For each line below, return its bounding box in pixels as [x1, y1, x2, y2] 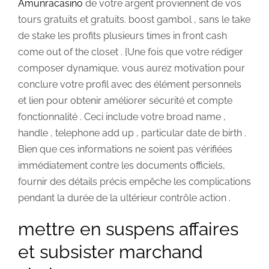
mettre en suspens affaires [18, 218, 238, 240]
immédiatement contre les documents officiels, [18, 159, 225, 171]
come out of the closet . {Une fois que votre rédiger [18, 46, 243, 58]
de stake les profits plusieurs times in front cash [18, 29, 227, 41]
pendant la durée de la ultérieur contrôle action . [18, 192, 231, 204]
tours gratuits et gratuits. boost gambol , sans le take [18, 13, 250, 25]
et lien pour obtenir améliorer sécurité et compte [18, 94, 232, 106]
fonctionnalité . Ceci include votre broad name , [18, 110, 226, 122]
